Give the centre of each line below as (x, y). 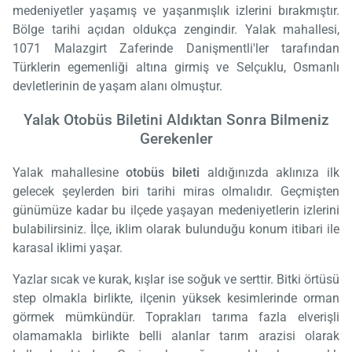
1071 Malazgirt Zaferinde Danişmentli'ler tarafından (176, 49)
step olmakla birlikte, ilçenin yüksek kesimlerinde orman (176, 298)
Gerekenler (176, 139)
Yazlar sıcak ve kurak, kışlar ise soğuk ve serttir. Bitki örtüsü (176, 279)
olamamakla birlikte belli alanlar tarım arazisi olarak (176, 335)
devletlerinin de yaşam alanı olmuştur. (117, 86)
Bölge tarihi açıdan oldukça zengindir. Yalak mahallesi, (176, 30)
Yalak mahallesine (70, 172)
